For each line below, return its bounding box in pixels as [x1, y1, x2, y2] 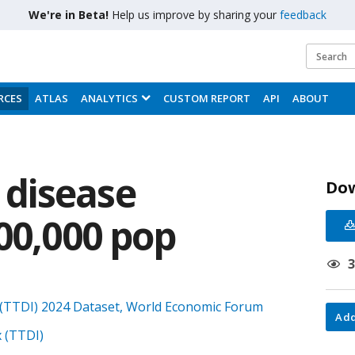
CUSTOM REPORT [163, 91, 250, 105]
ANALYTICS [81, 91, 138, 105]
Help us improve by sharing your [112, 7, 280, 22]
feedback [280, 7, 326, 22]
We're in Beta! [29, 7, 112, 22]
